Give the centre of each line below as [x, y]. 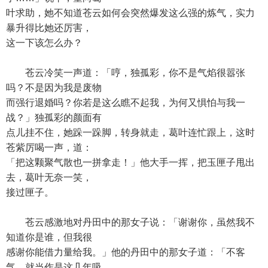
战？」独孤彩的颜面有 [54, 118]
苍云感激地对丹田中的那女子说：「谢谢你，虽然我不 [130, 222]
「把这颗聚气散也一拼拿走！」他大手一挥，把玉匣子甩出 [130, 162]
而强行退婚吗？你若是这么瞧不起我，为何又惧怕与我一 [126, 103]
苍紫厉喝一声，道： [49, 147]
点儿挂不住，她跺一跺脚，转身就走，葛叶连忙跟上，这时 [130, 133]
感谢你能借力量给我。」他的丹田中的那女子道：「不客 [126, 252]
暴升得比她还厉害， [49, 28]
